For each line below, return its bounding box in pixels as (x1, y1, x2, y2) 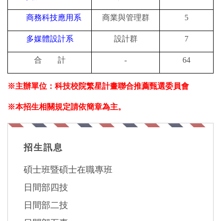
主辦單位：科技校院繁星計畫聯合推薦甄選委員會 (15, 82, 189, 90)
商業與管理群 (102, 13, 149, 22)
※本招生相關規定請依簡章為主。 (7, 103, 126, 111)
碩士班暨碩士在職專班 (24, 164, 112, 175)
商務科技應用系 (26, 13, 81, 22)
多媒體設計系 (26, 35, 74, 43)
